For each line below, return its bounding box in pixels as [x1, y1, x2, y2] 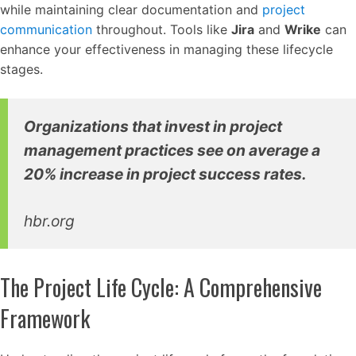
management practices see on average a [24, 141, 320, 160]
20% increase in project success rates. [24, 164, 307, 184]
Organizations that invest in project [24, 117, 282, 136]
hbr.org [24, 211, 75, 230]
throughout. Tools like [92, 21, 231, 37]
